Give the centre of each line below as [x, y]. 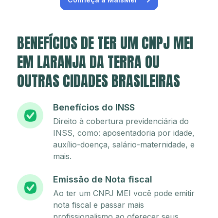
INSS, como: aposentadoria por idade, [124, 133]
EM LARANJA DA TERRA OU [88, 62]
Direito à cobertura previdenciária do [121, 121]
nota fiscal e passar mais [99, 205]
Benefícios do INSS [94, 108]
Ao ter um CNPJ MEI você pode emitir [124, 193]
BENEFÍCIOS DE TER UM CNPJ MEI [105, 43]
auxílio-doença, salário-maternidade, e [124, 145]
